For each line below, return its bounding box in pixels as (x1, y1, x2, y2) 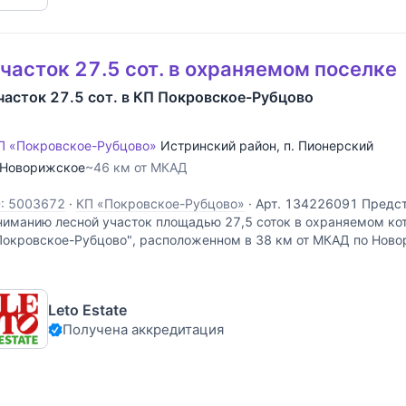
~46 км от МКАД (85, 159, 188, 176)
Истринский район (160, 138, 276, 154)
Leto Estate (48, 300, 127, 319)
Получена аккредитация (63, 320, 224, 338)
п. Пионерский (284, 138, 373, 154)
